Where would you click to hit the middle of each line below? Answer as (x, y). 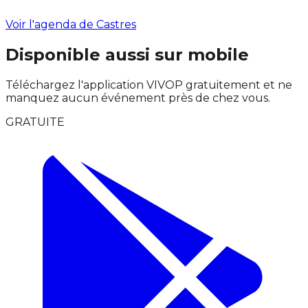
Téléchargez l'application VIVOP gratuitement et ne (149, 85)
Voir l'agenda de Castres (71, 25)
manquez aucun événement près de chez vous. (138, 98)
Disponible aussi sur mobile (127, 54)
